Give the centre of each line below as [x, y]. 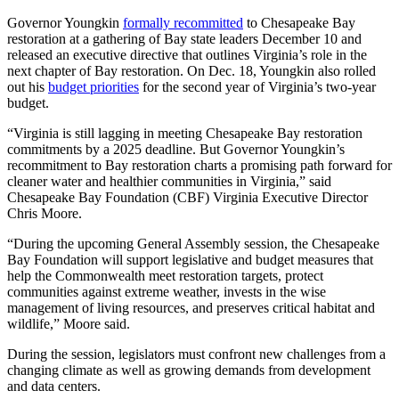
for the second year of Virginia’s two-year [257, 87]
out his [28, 87]
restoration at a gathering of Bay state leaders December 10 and [184, 39]
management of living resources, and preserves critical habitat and [191, 308]
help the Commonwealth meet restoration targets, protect [165, 276]
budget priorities [94, 87]
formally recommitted [183, 23]
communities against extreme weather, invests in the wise [167, 292]
